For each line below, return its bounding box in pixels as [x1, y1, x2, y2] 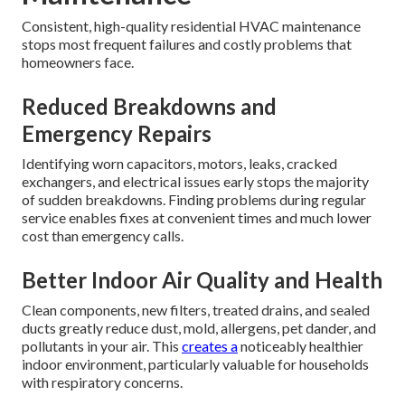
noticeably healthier [238, 337, 363, 355]
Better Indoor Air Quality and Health [22, 267, 382, 294]
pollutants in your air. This [22, 337, 182, 355]
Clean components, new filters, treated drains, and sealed [22, 301, 370, 319]
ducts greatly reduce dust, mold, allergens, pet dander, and [22, 319, 376, 337]
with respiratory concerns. [22, 373, 183, 391]
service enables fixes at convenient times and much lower [22, 209, 372, 227]
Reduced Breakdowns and [22, 93, 277, 120]
